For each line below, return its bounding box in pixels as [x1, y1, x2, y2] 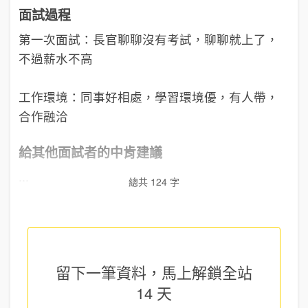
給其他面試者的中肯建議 [19, 143, 162, 162]
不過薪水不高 [19, 49, 93, 67]
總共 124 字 [129, 175, 179, 189]
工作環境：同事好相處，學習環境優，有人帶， [19, 88, 278, 105]
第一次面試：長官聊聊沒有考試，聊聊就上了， [19, 30, 278, 47]
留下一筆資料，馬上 [56, 261, 192, 283]
